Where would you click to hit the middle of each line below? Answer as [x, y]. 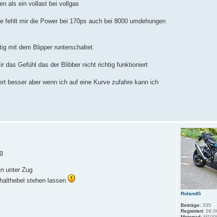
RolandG [191, 193]
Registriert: [193, 211]
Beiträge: [191, 205]
